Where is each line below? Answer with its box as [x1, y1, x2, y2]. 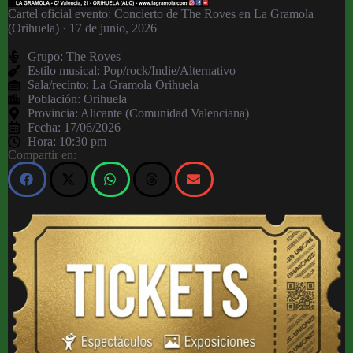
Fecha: [28, 121, 64, 134]
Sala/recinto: [28, 78, 92, 91]
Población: [28, 92, 84, 106]
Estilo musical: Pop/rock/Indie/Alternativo [28, 64, 236, 77]
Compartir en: [8, 148, 76, 162]
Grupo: [28, 50, 66, 63]
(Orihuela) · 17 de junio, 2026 [8, 21, 157, 35]
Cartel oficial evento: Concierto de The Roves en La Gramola [8, 7, 314, 20]
